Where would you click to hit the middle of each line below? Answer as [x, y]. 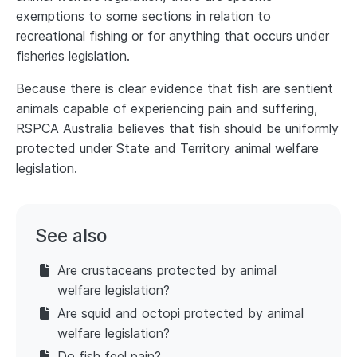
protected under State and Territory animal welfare [167, 149]
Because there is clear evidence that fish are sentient [175, 89]
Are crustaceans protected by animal [167, 271]
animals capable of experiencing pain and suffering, [167, 109]
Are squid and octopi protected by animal [180, 314]
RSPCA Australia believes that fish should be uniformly [177, 129]
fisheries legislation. [73, 56]
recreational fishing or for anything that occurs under [173, 36]
